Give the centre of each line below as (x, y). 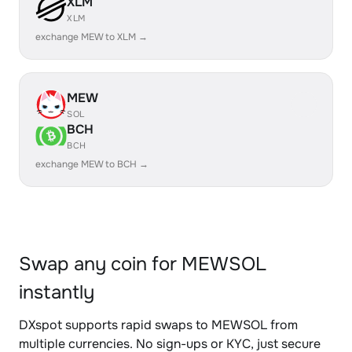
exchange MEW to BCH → (92, 164)
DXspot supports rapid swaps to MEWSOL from (158, 325)
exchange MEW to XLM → (92, 37)
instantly (57, 292)
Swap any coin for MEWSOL (143, 264)
